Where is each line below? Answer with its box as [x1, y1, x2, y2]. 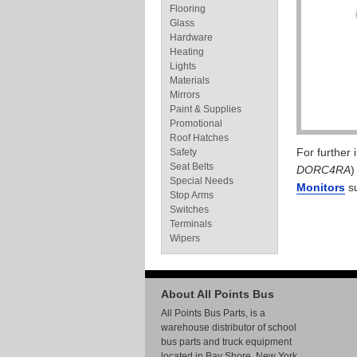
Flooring [170, 3, 206, 14]
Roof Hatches [170, 132, 229, 143]
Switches [170, 204, 209, 215]
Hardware [170, 32, 213, 43]
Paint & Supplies [170, 104, 241, 115]
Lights [170, 61, 196, 72]
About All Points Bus [161, 288, 274, 300]
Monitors [296, 181, 345, 194]
